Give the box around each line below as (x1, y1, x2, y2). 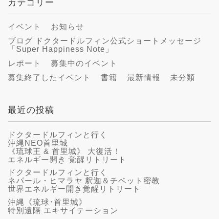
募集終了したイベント (8, 73, 91, 82)
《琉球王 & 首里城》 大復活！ (8, 147, 121, 155)
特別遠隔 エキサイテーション (8, 206, 118, 215)
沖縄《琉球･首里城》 (8, 198, 87, 206)
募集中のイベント (51, 59, 117, 68)
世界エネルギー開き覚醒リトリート (8, 185, 141, 194)
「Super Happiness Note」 (8, 45, 113, 54)
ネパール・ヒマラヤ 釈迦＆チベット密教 (8, 176, 160, 185)
